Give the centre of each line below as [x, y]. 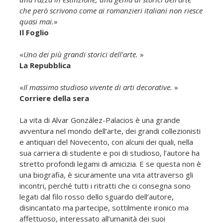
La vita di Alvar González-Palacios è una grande [100, 120]
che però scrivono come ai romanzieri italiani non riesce [111, 10]
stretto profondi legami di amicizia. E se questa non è [110, 164]
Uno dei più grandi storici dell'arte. [82, 54]
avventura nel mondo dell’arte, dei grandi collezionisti [110, 131]
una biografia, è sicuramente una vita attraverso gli [106, 174]
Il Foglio [34, 32]
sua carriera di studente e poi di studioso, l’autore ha [110, 153]
